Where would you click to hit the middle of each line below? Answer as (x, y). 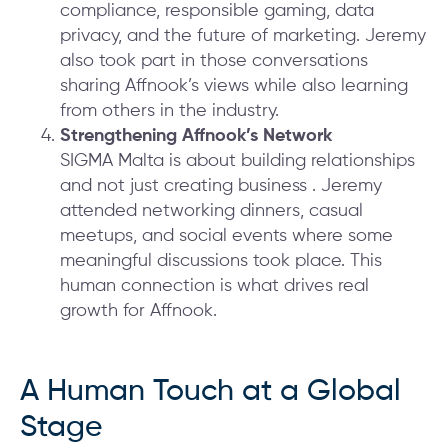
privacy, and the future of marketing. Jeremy (243, 36)
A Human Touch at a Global (210, 392)
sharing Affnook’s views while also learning (234, 86)
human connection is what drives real (214, 286)
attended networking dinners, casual (211, 211)
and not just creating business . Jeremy (221, 186)
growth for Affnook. (138, 311)
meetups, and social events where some (226, 236)
